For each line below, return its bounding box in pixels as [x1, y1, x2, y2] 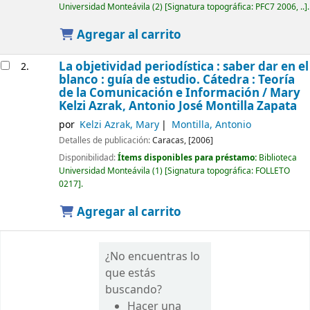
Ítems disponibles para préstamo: [117, 151, 259, 164]
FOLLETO [255, 164, 290, 177]
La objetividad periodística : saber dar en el [58, 58, 309, 76]
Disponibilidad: [58, 151, 118, 164]
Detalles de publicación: [58, 134, 152, 147]
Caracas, [152, 134, 186, 147]
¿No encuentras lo [105, 248, 201, 266]
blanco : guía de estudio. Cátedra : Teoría [58, 71, 295, 89]
